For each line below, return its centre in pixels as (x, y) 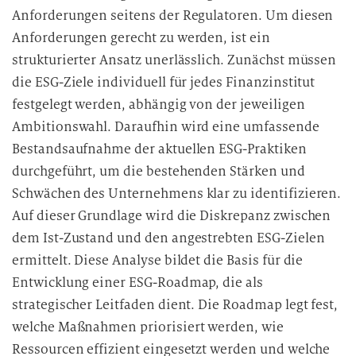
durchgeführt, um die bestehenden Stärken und (159, 171)
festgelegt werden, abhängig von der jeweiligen (159, 104)
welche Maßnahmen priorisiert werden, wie (148, 327)
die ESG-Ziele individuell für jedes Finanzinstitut (164, 82)
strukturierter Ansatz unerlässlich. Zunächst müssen (174, 60)
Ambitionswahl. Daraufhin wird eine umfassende (166, 127)
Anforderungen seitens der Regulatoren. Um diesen (173, 15)
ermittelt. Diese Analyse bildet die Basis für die (158, 260)
